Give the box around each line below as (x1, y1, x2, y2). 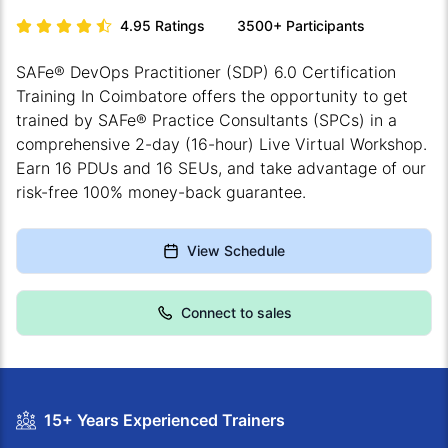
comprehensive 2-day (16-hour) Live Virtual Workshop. (16, 134, 427, 155)
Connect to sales (180, 304, 292, 322)
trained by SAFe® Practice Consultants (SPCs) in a (16, 110, 397, 131)
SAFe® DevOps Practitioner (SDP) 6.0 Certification (16, 62, 396, 83)
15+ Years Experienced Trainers (44, 410, 285, 431)
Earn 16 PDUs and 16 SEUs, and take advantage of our (16, 158, 426, 179)
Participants (286, 17, 365, 35)
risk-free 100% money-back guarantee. (16, 182, 306, 203)
